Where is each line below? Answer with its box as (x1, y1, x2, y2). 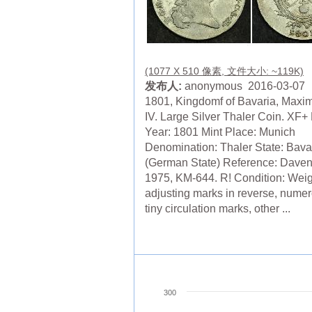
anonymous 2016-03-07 (182, 80, 305, 93)
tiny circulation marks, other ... (145, 203, 290, 215)
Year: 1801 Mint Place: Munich (145, 126, 295, 139)
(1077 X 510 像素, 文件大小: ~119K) (145, 65, 304, 77)
